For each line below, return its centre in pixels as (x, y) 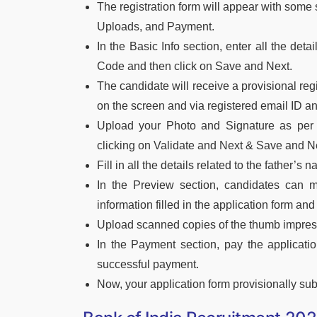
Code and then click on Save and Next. (195, 66)
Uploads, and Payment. (156, 26)
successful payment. (148, 264)
